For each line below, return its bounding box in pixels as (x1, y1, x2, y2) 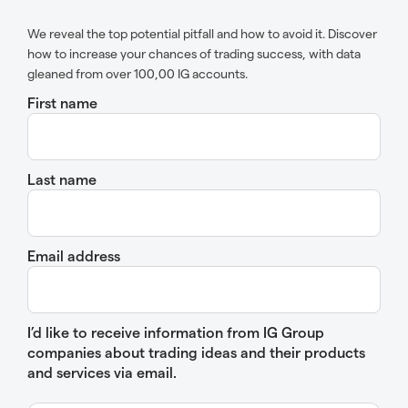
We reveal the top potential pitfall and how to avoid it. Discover (27, 25, 377, 41)
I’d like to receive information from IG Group (27, 322, 324, 341)
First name (27, 93, 97, 111)
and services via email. (27, 362, 177, 381)
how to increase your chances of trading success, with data (27, 45, 361, 61)
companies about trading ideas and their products (27, 342, 365, 361)
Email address (27, 246, 120, 264)
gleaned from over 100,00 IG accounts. (27, 65, 248, 81)
